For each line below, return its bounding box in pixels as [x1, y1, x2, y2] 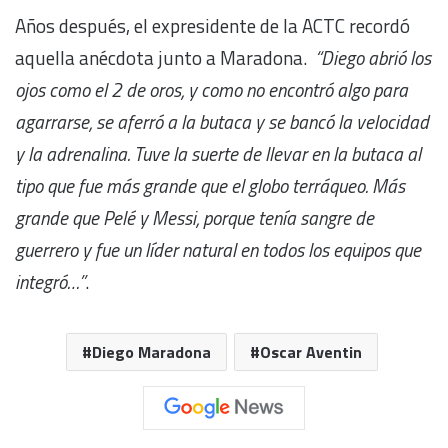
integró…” [15, 267, 85, 297]
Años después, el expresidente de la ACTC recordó [15, 11, 410, 41]
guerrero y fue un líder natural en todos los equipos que [15, 235, 421, 265]
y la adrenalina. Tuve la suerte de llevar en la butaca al [15, 139, 421, 169]
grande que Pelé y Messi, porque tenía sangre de [15, 203, 374, 233]
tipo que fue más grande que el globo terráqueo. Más [15, 171, 405, 201]
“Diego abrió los [315, 43, 431, 73]
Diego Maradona [91, 340, 211, 365]
